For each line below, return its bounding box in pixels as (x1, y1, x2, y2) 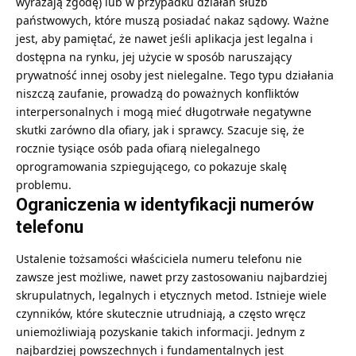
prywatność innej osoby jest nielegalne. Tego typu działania (16, 68, 334, 83)
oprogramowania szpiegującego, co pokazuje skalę (16, 159, 287, 175)
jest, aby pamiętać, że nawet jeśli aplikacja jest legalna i (16, 31, 313, 47)
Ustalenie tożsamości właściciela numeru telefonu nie (16, 251, 302, 267)
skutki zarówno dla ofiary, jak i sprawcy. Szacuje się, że (16, 122, 304, 138)
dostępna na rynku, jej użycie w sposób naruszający (16, 49, 292, 65)
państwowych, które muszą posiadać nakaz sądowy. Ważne (16, 13, 329, 29)
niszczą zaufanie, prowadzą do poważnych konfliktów (16, 86, 299, 102)
